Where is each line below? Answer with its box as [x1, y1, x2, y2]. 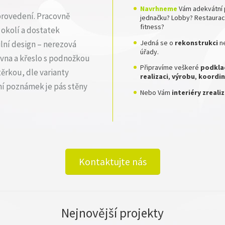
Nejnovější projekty [61, 204, 164, 221]
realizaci [140, 72, 168, 81]
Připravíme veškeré [140, 63, 200, 72]
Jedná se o [140, 38, 175, 47]
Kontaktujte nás [78, 155, 147, 168]
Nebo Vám [140, 87, 172, 97]
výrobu [172, 72, 195, 81]
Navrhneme [140, 4, 177, 14]
